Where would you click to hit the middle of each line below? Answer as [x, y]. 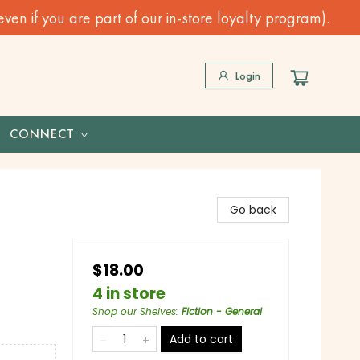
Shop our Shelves [134, 311]
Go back [253, 210]
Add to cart [201, 339]
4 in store [129, 294]
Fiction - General [222, 311]
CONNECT [42, 134]
